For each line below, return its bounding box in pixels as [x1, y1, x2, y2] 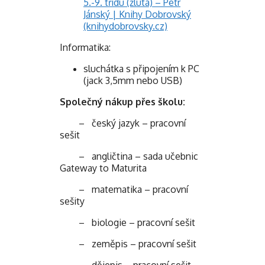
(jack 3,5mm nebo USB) [83, 74, 182, 86]
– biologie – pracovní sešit [60, 216, 195, 228]
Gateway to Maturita [60, 161, 147, 174]
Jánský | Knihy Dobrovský [83, 8, 191, 20]
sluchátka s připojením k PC [83, 62, 199, 75]
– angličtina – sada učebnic [60, 150, 198, 162]
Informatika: [60, 41, 111, 53]
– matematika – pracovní [60, 183, 188, 195]
